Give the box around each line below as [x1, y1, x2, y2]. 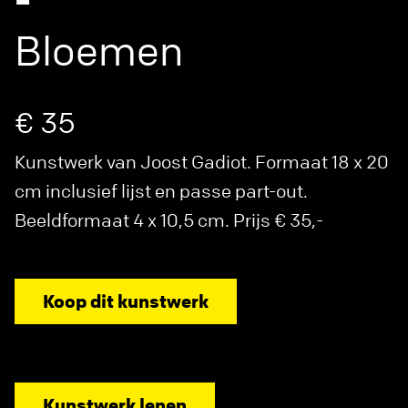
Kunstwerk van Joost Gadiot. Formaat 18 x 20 [15, 149, 389, 173]
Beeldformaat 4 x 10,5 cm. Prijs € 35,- [15, 208, 323, 231]
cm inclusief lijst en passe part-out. [15, 178, 308, 202]
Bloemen [15, 25, 183, 76]
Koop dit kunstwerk [43, 289, 209, 312]
